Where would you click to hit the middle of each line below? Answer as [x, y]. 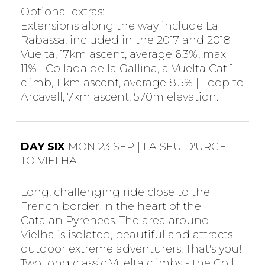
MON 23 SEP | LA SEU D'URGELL [151, 146]
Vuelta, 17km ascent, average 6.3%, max [123, 55]
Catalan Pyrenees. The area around [115, 220]
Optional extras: [62, 12]
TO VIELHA [49, 161]
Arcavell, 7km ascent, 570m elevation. [119, 97]
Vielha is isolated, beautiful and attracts [126, 235]
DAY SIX [43, 146]
